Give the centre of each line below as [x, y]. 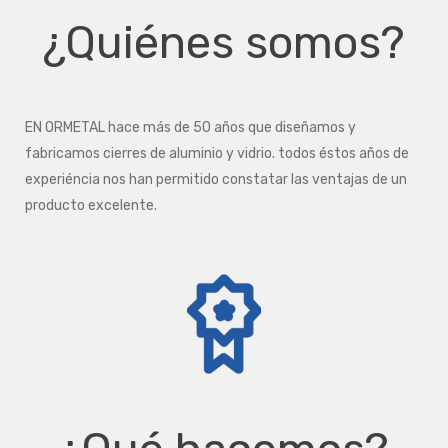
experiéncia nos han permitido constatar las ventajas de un [216, 179]
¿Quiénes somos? [224, 42]
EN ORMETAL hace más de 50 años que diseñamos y [190, 127]
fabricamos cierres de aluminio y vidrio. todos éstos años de [217, 153]
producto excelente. [91, 205]
